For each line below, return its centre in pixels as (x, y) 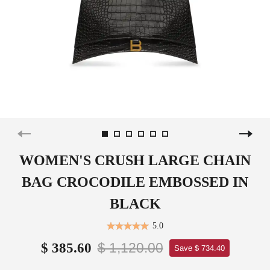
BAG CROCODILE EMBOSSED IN (135, 182)
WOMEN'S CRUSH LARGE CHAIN (135, 160)
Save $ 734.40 (199, 248)
